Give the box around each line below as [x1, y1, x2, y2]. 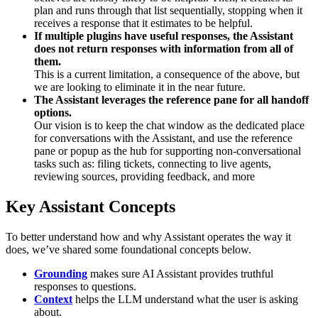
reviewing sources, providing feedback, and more [34, 170, 255, 182]
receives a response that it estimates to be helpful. [34, 16, 253, 29]
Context [34, 292, 72, 305]
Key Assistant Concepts [6, 197, 175, 216]
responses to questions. [34, 280, 136, 292]
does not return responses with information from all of [34, 42, 293, 55]
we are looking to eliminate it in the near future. [34, 80, 246, 93]
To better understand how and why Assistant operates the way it [6, 230, 291, 243]
